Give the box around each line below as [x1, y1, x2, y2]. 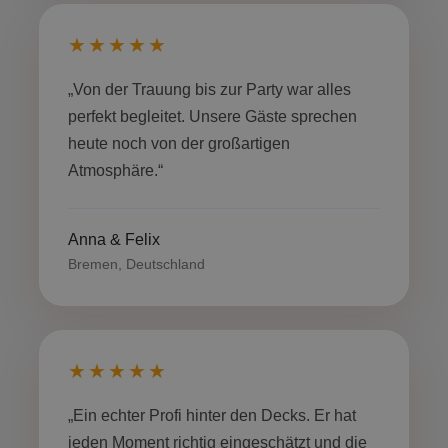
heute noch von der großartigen [68, 135, 290, 152]
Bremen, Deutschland [68, 256, 205, 272]
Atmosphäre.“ [68, 162, 163, 179]
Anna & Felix [68, 231, 160, 248]
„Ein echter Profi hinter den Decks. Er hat [68, 407, 356, 424]
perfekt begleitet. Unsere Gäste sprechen [68, 108, 357, 125]
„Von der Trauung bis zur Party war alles [68, 81, 351, 98]
